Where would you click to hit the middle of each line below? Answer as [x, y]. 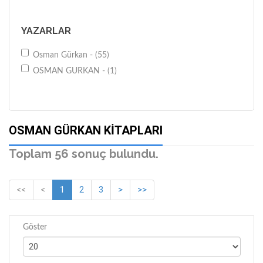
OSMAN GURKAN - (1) [75, 71]
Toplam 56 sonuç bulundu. [84, 154]
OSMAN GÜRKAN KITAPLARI [86, 130]
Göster [35, 227]
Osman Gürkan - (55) [71, 55]
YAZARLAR [46, 31]
